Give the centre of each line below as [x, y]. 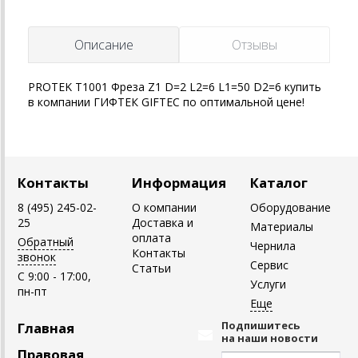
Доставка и [163, 223]
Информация [179, 183]
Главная [46, 328]
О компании [164, 208]
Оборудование [290, 208]
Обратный [46, 242]
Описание [103, 45]
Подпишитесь [261, 326]
